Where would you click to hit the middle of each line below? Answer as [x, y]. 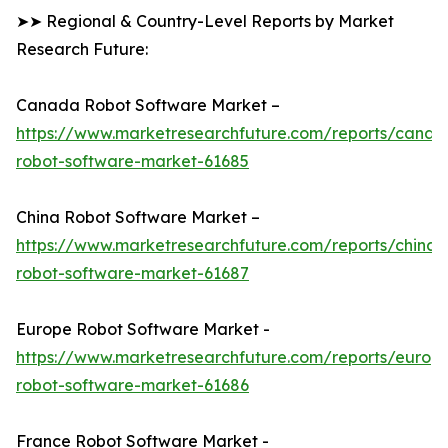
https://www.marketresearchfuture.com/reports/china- [230, 245]
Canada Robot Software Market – [148, 105]
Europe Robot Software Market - [143, 329]
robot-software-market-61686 [132, 385]
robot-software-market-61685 [132, 161]
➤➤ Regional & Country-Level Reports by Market [205, 21]
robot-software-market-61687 [132, 273]
